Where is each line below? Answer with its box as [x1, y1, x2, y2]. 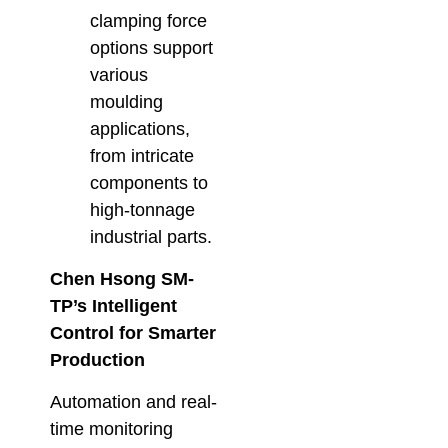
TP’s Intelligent [50, 296, 177, 317]
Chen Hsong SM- [50, 269, 194, 290]
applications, [90, 119, 190, 140]
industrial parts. [90, 227, 212, 248]
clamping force [90, 11, 207, 32]
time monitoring [50, 418, 173, 439]
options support [90, 38, 213, 59]
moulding [90, 92, 163, 113]
